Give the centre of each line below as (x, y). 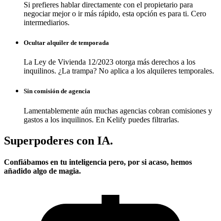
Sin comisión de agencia (57, 91)
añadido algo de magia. (42, 171)
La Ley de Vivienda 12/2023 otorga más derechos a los (110, 62)
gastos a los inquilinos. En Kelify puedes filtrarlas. (101, 119)
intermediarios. (47, 22)
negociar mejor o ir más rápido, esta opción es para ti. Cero (115, 13)
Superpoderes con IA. (58, 140)
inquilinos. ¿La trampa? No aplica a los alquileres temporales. (119, 71)
